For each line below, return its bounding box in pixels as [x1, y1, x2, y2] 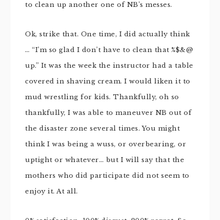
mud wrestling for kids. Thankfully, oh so [25, 93, 179, 101]
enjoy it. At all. [25, 187, 78, 195]
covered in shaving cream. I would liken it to [25, 77, 191, 85]
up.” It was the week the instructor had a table [25, 61, 193, 70]
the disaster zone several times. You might [25, 124, 180, 133]
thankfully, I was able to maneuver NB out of [25, 109, 192, 117]
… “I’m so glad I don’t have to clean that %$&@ [25, 46, 193, 54]
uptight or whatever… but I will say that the [25, 156, 184, 164]
